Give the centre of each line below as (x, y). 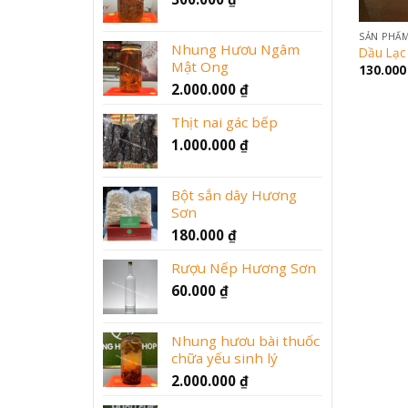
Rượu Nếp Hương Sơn (244, 267)
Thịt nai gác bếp (224, 122)
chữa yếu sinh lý (224, 357)
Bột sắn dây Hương (234, 194)
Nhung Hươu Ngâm (235, 49)
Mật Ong (200, 66)
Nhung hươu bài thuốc (245, 340)
